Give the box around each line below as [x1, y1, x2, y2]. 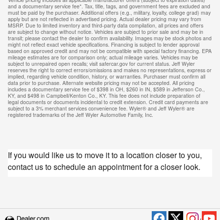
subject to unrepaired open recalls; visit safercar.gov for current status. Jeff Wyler [8, 60, 195, 67]
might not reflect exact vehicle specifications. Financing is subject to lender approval [8, 41, 199, 48]
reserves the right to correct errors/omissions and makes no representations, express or [8, 66, 212, 74]
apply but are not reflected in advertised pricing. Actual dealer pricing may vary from [8, 15, 201, 23]
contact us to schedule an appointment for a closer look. [8, 161, 200, 172]
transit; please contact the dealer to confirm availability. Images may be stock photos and [8, 34, 212, 42]
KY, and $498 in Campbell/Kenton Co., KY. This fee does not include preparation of [8, 92, 200, 99]
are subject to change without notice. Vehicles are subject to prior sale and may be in [8, 28, 203, 35]
